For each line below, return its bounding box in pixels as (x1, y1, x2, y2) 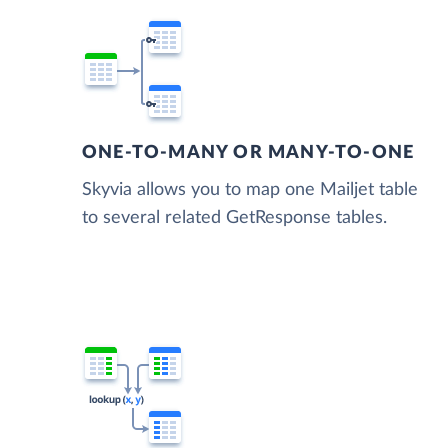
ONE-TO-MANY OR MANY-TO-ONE (82, 144, 415, 163)
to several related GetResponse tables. (82, 209, 387, 228)
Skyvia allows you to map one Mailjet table (82, 181, 418, 200)
